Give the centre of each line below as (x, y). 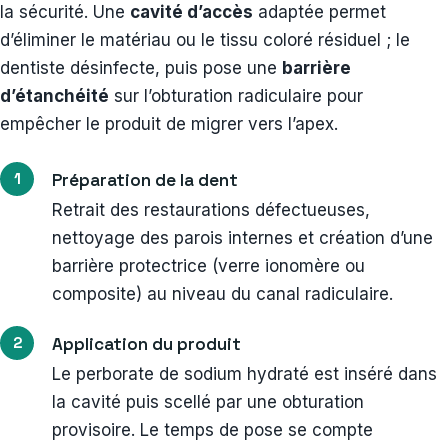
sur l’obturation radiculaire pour (236, 95)
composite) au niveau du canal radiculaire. (222, 293)
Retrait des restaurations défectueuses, (211, 209)
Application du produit (146, 343)
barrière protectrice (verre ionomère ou (208, 265)
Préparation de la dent (145, 179)
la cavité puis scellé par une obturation (208, 401)
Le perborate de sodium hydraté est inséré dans (244, 373)
